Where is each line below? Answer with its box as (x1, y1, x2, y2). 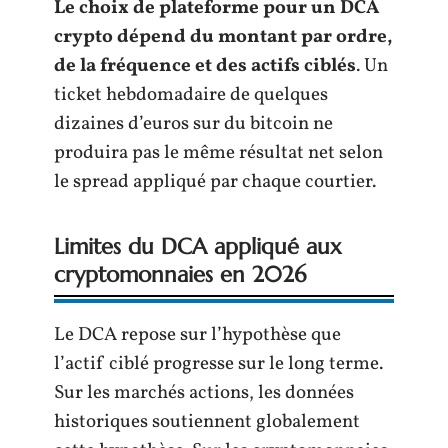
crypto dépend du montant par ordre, (54, 24, 392, 51)
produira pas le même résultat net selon (54, 140, 383, 167)
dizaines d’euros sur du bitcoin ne (54, 111, 333, 138)
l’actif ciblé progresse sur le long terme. (54, 351, 383, 378)
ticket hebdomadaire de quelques (54, 82, 328, 109)
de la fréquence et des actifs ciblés (54, 53, 356, 80)
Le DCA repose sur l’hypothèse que (54, 322, 341, 349)
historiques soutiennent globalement (54, 409, 360, 436)
